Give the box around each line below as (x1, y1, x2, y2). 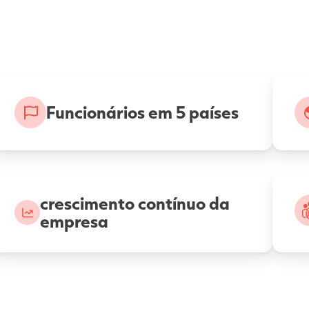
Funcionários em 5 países (46, 101, 239, 123)
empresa (40, 210, 109, 232)
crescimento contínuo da (40, 192, 230, 215)
